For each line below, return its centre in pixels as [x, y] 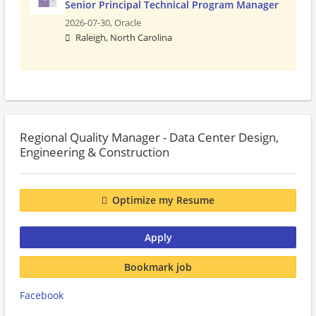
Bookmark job [158, 267]
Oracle [128, 23]
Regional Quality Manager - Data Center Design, [149, 137]
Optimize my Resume [163, 200]
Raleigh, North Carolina [124, 38]
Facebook [42, 295]
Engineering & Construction [95, 152]
